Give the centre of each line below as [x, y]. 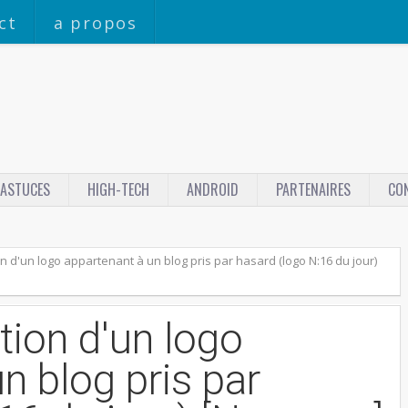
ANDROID [213, 189]
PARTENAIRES [313, 189]
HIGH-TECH [118, 189]
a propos [96, 23]
